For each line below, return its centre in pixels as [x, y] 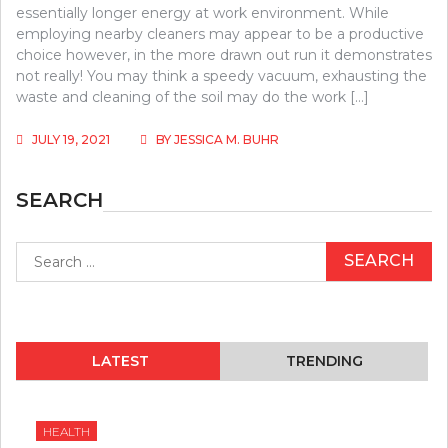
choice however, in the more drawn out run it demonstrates [224, 54]
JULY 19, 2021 [71, 139]
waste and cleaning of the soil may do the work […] [192, 96]
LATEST [120, 360]
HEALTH [66, 431]
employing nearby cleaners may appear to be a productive [220, 33]
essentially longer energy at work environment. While [202, 12]
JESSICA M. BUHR [226, 139]
